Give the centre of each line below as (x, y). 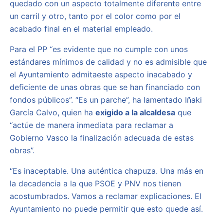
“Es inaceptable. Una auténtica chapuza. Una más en (107, 171)
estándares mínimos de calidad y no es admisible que (108, 62)
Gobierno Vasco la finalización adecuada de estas (102, 138)
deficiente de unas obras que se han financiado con (105, 87)
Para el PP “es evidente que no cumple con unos (99, 49)
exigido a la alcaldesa (135, 112)
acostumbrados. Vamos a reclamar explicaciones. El (106, 196)
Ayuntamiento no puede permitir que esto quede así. (106, 209)
